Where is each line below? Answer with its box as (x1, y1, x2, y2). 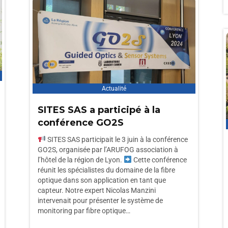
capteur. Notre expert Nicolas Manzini (38, 186, 156, 194)
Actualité (102, 85, 126, 92)
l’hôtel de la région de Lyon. (38, 156, 124, 164)
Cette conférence (131, 156, 187, 164)
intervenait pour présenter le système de (38, 196, 163, 205)
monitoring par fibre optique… (38, 207, 130, 215)
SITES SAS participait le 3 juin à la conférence (45, 135, 188, 144)
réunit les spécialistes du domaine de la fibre (38, 166, 175, 174)
